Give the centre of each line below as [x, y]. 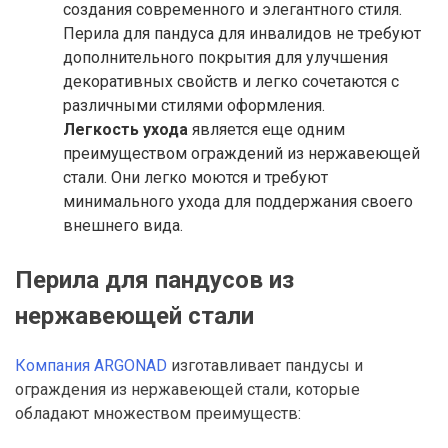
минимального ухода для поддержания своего [238, 201]
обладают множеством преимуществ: [158, 413]
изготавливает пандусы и [265, 365]
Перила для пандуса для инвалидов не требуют [242, 33]
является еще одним [266, 129]
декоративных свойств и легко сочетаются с [231, 81]
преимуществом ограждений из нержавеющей [241, 153]
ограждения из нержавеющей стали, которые [187, 389]
